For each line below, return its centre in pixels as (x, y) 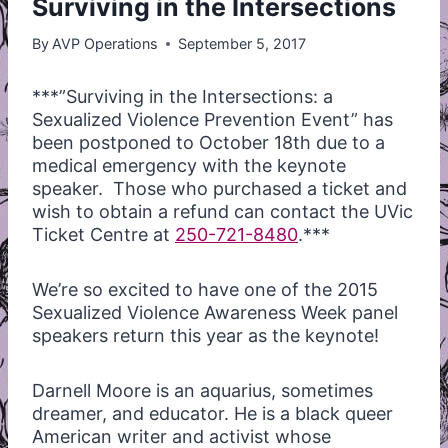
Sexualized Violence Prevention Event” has (212, 119)
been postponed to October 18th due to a (208, 142)
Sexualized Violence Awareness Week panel (215, 312)
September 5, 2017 (242, 43)
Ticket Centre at (103, 234)
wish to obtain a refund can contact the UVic (222, 211)
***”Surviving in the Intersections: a (182, 96)
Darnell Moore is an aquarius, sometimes (202, 390)
